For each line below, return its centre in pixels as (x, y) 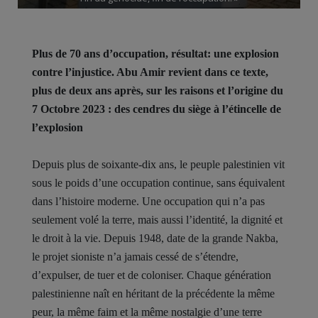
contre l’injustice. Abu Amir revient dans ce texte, (150, 72)
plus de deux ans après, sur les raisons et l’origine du (158, 91)
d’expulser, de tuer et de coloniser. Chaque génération (152, 275)
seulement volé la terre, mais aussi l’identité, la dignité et (157, 220)
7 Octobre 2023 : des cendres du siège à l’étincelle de (157, 109)
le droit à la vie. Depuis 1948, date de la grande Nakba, (155, 238)
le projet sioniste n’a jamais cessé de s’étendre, (135, 257)
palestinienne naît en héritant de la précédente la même (153, 294)
